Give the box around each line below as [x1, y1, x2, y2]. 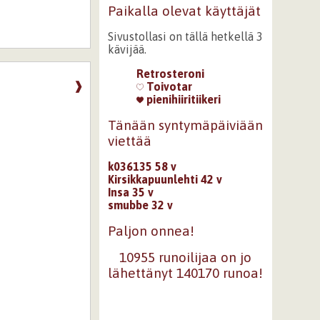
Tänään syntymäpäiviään [107, 117, 263, 133]
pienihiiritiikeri [143, 93, 221, 106]
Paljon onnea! [107, 222, 194, 239]
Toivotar [143, 80, 192, 93]
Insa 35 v [107, 185, 154, 199]
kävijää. [107, 43, 146, 56]
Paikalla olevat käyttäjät [107, 3, 261, 19]
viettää [107, 133, 151, 149]
